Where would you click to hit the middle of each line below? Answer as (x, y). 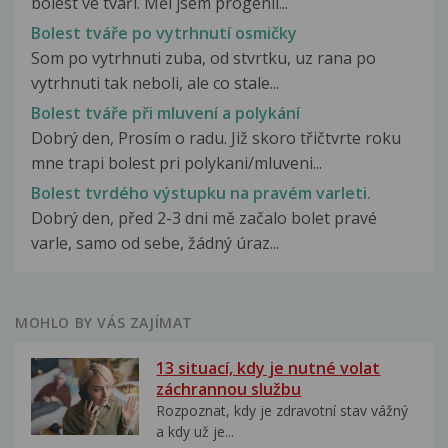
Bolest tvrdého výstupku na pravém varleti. (201, 193)
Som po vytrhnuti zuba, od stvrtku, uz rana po (203, 57)
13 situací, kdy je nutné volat (268, 368)
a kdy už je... (195, 432)
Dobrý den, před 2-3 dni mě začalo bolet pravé (204, 218)
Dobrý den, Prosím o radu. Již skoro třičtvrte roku (216, 138)
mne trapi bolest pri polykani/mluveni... (176, 163)
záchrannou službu (229, 389)
